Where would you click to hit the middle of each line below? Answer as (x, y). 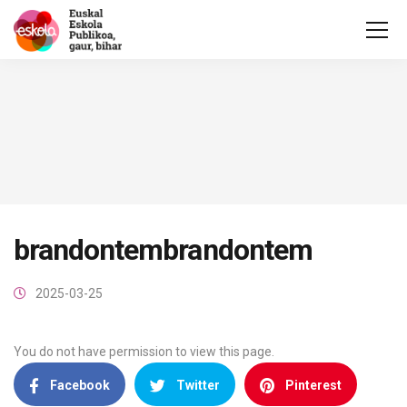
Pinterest (313, 385)
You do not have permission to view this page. (144, 352)
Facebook (80, 385)
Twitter (198, 385)
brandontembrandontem (163, 250)
